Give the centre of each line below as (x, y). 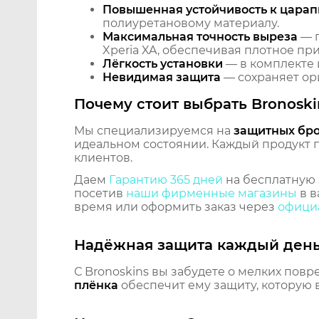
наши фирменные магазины (211, 194)
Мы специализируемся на (154, 131)
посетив (100, 194)
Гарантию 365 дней (166, 180)
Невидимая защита (162, 78)
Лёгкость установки (163, 64)
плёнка (96, 286)
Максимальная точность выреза (200, 37)
